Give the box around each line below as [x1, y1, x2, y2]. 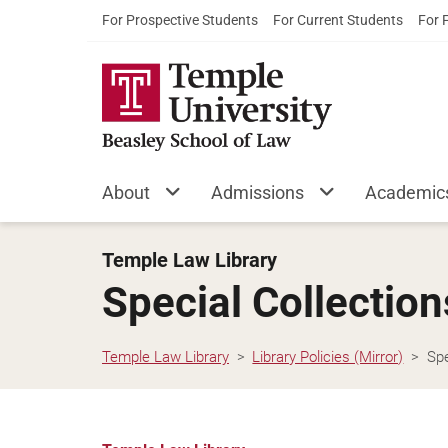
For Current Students [273, 12, 403, 28]
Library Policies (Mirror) [252, 347, 404, 366]
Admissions [211, 182, 304, 203]
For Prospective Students [102, 12, 258, 28]
